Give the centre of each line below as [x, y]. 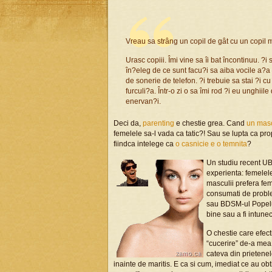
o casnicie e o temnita [211, 144]
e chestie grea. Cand [210, 123]
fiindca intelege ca [144, 144]
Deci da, [128, 123]
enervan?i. [143, 101]
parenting [158, 123]
